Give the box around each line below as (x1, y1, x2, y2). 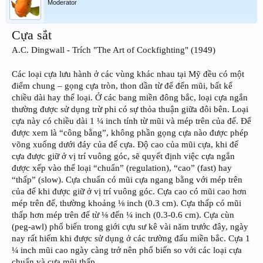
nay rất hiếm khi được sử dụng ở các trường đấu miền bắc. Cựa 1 (12, 233, 250, 243)
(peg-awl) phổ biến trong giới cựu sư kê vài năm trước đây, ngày (12, 221, 248, 231)
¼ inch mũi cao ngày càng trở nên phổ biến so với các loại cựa (12, 245, 242, 255)
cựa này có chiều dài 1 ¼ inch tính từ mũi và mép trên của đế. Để (12, 116, 251, 126)
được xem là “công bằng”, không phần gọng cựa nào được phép (12, 127, 248, 137)
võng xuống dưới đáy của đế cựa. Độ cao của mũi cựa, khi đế (12, 139, 238, 149)
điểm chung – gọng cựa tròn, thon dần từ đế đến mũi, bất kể (12, 80, 232, 90)
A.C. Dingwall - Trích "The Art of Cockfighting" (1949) (12, 45, 215, 55)
